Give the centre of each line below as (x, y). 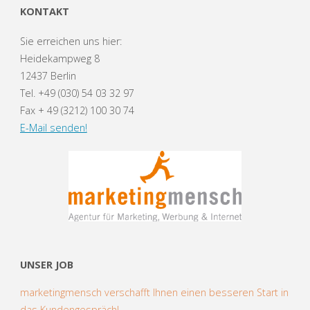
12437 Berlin (48, 75)
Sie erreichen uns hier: (71, 41)
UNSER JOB (46, 265)
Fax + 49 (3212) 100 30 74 (77, 110)
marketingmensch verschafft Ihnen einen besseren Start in (154, 292)
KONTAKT (44, 12)
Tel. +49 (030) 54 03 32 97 (77, 93)
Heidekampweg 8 (60, 58)
